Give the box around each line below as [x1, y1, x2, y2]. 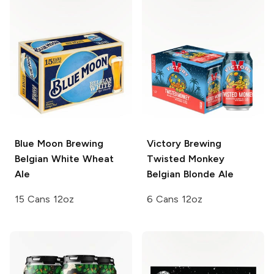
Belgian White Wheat [15, 153, 114, 165]
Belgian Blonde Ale [147, 168, 234, 180]
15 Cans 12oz [15, 193, 74, 206]
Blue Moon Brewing [15, 138, 103, 150]
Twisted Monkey [147, 153, 224, 165]
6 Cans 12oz [147, 193, 202, 206]
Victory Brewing [147, 138, 221, 150]
